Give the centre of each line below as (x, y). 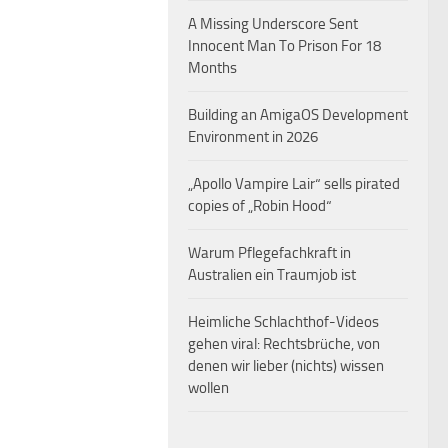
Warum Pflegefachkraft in (269, 253)
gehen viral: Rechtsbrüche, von (284, 344)
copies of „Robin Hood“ (260, 206)
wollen (208, 388)
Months (212, 68)
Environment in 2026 (253, 137)
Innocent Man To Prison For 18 (284, 46)
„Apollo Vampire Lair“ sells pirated (294, 184)
